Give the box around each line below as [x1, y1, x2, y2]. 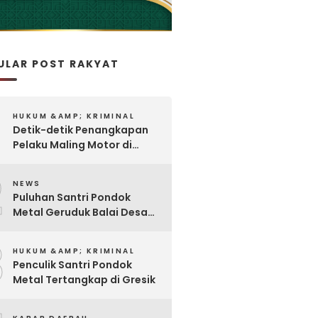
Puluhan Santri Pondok [12, 190, 131, 205]
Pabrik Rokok [12, 153, 80, 168]
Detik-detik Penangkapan [12, 123, 148, 138]
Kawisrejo [12, 220, 64, 235]
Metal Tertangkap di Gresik [12, 273, 155, 287]
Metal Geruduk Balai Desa [12, 205, 148, 220]
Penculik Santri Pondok [12, 258, 132, 273]
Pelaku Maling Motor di [12, 138, 132, 153]
